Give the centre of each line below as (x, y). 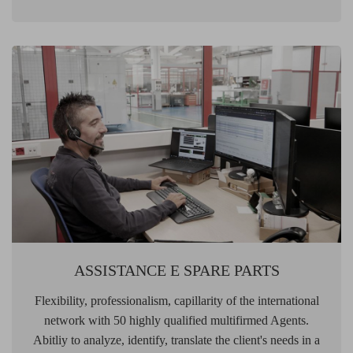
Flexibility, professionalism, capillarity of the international (176, 300)
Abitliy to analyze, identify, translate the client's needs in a (176, 340)
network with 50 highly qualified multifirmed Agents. (176, 320)
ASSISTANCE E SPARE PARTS (176, 270)
